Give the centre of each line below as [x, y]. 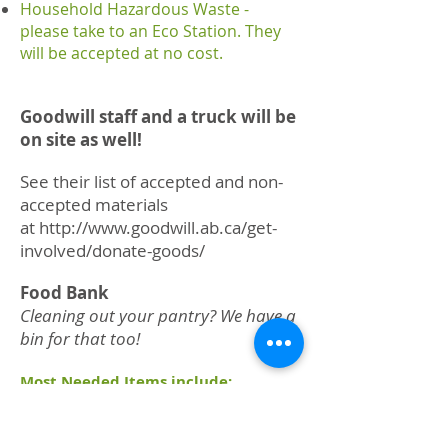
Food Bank [64, 292]
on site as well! [81, 139]
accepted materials [94, 204]
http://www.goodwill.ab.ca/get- [158, 227]
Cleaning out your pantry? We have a [158, 315]
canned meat [69, 425]
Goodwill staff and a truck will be [158, 116]
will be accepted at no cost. [121, 53]
